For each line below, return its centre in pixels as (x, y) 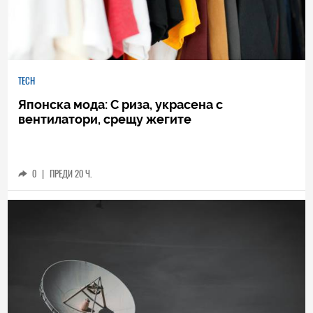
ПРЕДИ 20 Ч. (71, 173)
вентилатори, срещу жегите (105, 119)
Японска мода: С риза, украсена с (121, 104)
